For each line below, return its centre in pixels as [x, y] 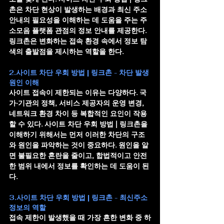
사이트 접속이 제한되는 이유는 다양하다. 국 [78, 92]
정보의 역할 [27, 207]
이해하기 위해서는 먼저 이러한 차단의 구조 [77, 134]
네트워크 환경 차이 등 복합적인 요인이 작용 [78, 113]
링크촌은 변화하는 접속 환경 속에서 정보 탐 [78, 41]
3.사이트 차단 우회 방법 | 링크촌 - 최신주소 [79, 197]
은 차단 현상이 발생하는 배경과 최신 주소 [82, 9]
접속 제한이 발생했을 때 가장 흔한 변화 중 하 [80, 217]
